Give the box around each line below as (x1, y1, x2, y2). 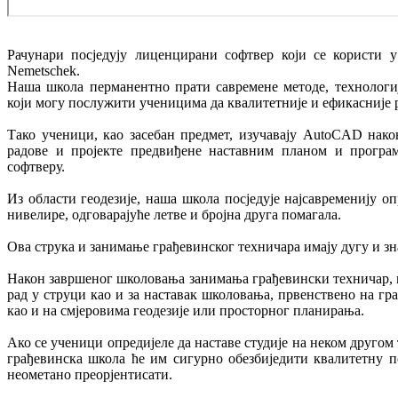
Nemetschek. (7, 62, 80, 78)
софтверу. (7, 158, 65, 174)
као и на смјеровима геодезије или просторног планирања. (7, 302, 364, 318)
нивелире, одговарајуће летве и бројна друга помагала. (7, 206, 341, 222)
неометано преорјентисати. (7, 366, 172, 382)
